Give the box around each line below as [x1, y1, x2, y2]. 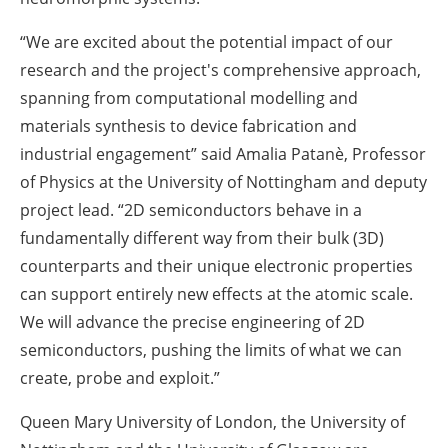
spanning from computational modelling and [20, 87, 358, 110]
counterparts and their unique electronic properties [20, 255, 413, 278]
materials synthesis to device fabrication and [20, 115, 357, 138]
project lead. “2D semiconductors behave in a [20, 199, 362, 222]
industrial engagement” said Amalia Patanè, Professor [20, 143, 426, 166]
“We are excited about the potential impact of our [20, 31, 393, 54]
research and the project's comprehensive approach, [20, 59, 421, 82]
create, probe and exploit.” [20, 367, 220, 390]
